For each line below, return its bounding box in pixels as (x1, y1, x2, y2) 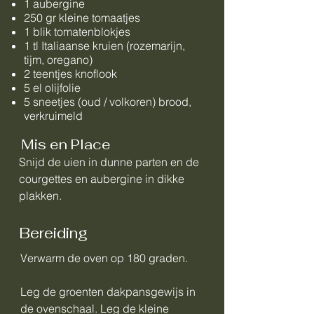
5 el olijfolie (24, 81, 81, 95)
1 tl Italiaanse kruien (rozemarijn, (24, 39, 185, 53)
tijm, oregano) (24, 53, 93, 67)
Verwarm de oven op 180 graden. (20, 251, 188, 265)
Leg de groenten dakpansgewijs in (20, 285, 196, 299)
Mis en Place (21, 135, 111, 153)
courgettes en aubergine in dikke (19, 172, 184, 186)
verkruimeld (24, 109, 83, 123)
